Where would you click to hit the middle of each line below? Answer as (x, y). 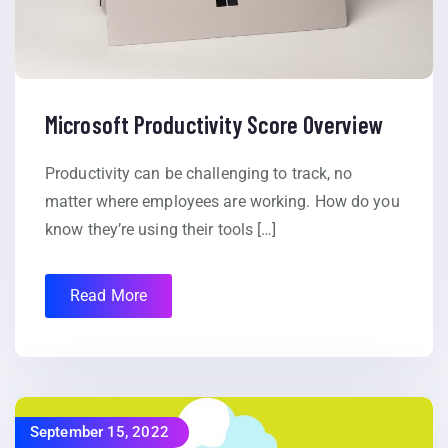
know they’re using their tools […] (161, 230)
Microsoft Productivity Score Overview (214, 125)
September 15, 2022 (99, 432)
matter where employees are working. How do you (222, 202)
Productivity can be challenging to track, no (199, 174)
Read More (108, 296)
